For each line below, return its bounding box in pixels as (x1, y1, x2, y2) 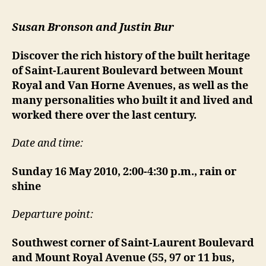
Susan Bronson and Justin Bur (12, 21, 174, 35)
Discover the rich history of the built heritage (12, 49, 250, 63)
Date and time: (12, 137, 83, 151)
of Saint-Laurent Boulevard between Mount (12, 64, 243, 78)
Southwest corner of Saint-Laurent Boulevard (12, 236, 254, 250)
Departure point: (12, 208, 93, 222)
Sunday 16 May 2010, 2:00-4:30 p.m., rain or (12, 164, 236, 179)
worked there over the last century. (12, 108, 197, 122)
